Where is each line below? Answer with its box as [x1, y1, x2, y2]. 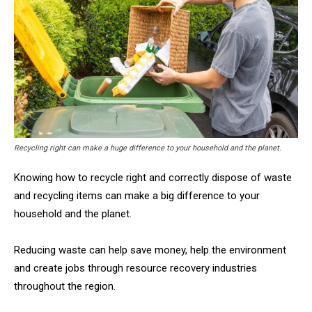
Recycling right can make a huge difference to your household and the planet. [14, 143, 281, 153]
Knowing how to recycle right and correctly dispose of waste [14, 171, 292, 185]
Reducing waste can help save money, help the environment [14, 244, 286, 257]
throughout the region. [14, 280, 116, 293]
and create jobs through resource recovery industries [14, 262, 257, 275]
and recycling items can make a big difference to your [14, 189, 260, 203]
